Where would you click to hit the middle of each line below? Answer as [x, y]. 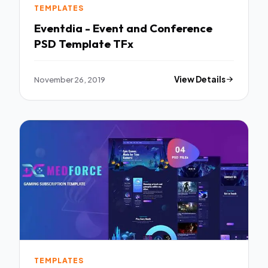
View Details [200, 79]
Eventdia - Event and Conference [123, 28]
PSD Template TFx [84, 43]
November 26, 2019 [70, 79]
